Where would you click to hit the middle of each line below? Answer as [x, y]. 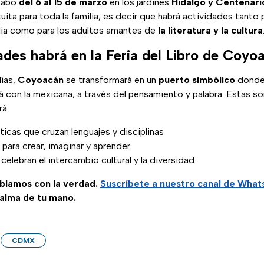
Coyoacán [41, 80]
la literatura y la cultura [210, 30]
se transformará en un [111, 80]
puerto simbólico [197, 80]
